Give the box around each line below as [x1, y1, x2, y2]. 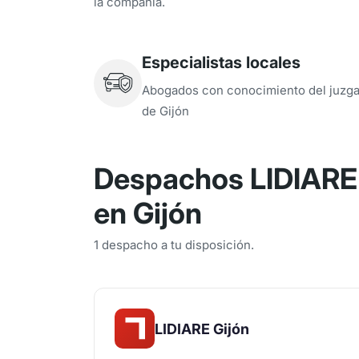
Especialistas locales [142, 53, 301, 72]
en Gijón [94, 196, 202, 231]
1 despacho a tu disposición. [94, 237, 254, 252]
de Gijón [142, 103, 189, 119]
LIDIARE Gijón [155, 320, 249, 337]
